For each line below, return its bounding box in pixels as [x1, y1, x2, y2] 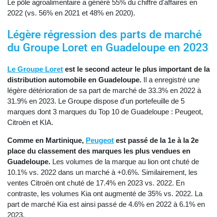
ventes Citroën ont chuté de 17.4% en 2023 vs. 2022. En [7, 179, 185, 187]
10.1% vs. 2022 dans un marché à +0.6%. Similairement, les [7, 168, 198, 177]
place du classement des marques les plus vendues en [7, 147, 190, 155]
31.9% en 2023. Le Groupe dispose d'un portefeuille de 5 [7, 97, 185, 106]
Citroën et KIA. [7, 118, 53, 127]
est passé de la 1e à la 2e [114, 136, 199, 145]
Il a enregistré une [143, 76, 200, 84]
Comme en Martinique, [7, 136, 86, 145]
